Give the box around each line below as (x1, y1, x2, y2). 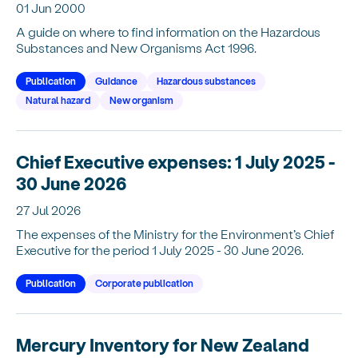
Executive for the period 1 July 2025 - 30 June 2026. (16, 241, 304, 257)
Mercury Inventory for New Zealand (16, 333, 309, 355)
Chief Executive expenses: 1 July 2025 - (16, 150, 335, 172)
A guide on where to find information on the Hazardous (16, 23, 320, 39)
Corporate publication (95, 276, 193, 288)
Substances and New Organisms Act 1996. (16, 39, 257, 55)
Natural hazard (26, 93, 90, 105)
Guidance (95, 74, 137, 86)
